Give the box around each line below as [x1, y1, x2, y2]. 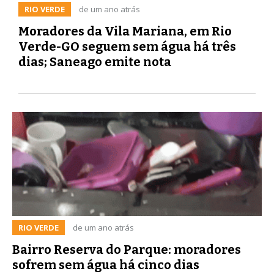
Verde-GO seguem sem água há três [18, 39, 236, 54]
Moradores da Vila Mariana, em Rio [18, 23, 232, 39]
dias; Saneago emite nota [18, 54, 171, 69]
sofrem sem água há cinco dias [12, 257, 199, 272]
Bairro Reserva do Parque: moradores [12, 242, 241, 257]
